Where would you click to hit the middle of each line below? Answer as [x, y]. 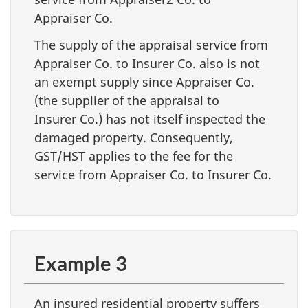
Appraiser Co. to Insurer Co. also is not [147, 63]
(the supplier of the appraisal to [127, 100]
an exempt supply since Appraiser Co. [144, 81]
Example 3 [81, 263]
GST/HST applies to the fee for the [134, 156]
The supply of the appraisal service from [151, 44]
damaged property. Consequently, [134, 137]
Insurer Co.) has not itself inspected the [150, 119]
